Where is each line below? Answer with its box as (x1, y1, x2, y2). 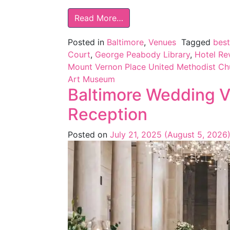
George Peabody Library (95, 49, 190, 60)
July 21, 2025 (110, 129, 162, 140)
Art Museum (68, 73, 115, 84)
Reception (68, 104, 147, 124)
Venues (148, 36, 176, 47)
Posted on (68, 129, 110, 140)
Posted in (68, 36, 107, 47)
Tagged (181, 36, 213, 47)
